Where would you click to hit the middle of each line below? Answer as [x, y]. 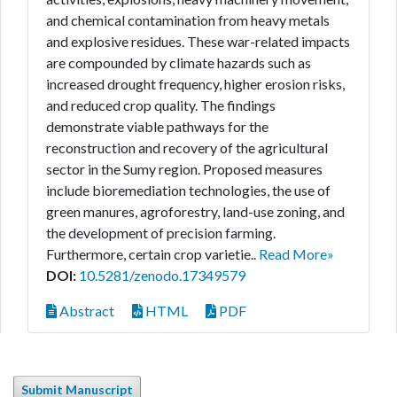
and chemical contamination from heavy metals [188, 20]
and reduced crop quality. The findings [161, 105]
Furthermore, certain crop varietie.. [152, 254]
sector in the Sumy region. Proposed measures [184, 169]
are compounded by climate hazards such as [179, 62]
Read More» [296, 254]
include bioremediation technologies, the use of [188, 190]
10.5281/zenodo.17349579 [162, 275]
